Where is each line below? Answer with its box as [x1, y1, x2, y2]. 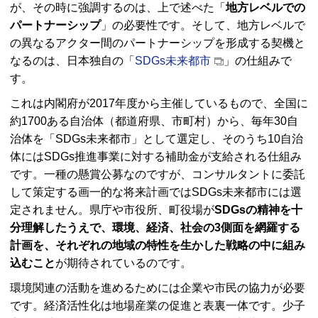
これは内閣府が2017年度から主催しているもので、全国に [10, 97, 308, 110]
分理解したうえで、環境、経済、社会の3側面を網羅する [10, 221, 300, 234]
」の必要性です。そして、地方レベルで [101, 19, 305, 32]
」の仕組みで [224, 55, 292, 67]
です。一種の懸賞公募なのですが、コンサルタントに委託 [10, 168, 305, 181]
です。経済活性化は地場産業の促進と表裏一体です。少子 [10, 300, 305, 312]
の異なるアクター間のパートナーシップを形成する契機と [10, 37, 305, 50]
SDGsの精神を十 [214, 204, 302, 216]
